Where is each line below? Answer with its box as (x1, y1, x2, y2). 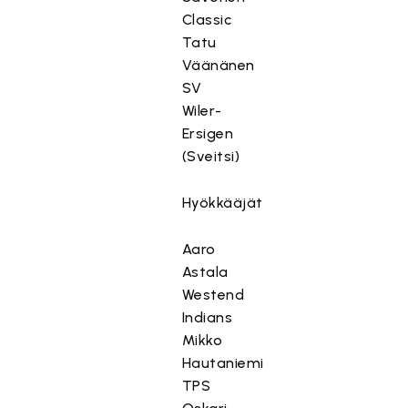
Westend (181, 286, 245, 303)
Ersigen (181, 125, 234, 142)
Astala (181, 263, 229, 280)
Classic (181, 11, 232, 28)
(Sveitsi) (181, 148, 240, 165)
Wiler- (181, 102, 222, 119)
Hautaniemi (181, 354, 264, 372)
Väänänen (181, 56, 255, 74)
